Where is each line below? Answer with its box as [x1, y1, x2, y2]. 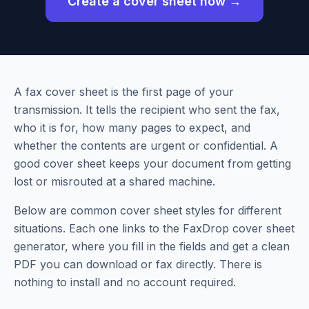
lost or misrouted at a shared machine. [14, 175, 215, 188]
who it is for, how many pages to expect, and [14, 121, 250, 134]
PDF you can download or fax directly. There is [14, 257, 262, 271]
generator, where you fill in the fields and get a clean [14, 239, 290, 253]
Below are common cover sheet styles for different [14, 203, 281, 217]
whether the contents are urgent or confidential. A [14, 139, 278, 152]
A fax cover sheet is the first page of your [14, 85, 234, 99]
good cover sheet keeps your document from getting [14, 157, 291, 170]
